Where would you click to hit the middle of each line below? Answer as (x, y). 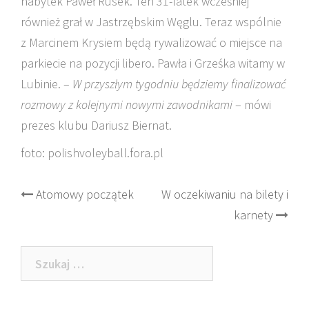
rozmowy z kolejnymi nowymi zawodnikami (128, 104)
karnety (253, 215)
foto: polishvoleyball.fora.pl (92, 153)
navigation (80, 223)
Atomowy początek (85, 194)
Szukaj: (39, 256)
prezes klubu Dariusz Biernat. (96, 125)
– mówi (253, 104)
